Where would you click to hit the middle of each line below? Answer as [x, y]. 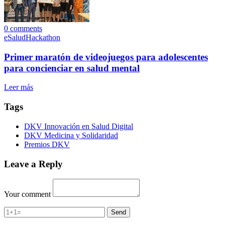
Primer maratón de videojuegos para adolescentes [106, 57]
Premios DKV [47, 144]
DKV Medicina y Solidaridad [71, 135]
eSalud [15, 37]
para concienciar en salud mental [72, 68]
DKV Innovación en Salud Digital [79, 126]
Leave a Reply [33, 164]
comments [25, 28]
